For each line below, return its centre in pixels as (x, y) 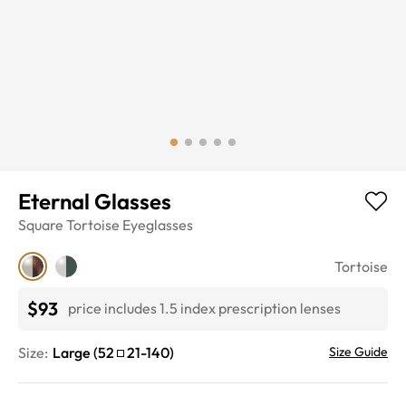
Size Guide (358, 351)
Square (41, 224)
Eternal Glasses (95, 201)
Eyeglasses (158, 224)
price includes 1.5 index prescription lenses (204, 309)
